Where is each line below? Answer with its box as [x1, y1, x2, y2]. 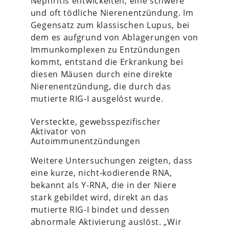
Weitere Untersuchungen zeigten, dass [30, 154, 193, 166]
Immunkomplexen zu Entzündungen [30, 43, 180, 55]
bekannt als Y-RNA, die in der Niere [30, 179, 177, 191]
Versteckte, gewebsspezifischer [30, 116, 161, 127]
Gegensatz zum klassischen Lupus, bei [30, 19, 190, 31]
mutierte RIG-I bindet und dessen [30, 203, 170, 215]
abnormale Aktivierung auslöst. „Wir [30, 216, 182, 227]
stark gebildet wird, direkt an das [30, 191, 169, 203]
